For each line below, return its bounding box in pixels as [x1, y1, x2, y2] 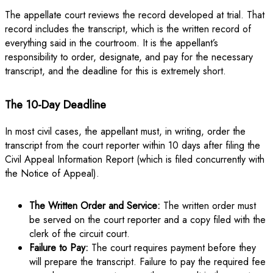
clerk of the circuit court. [29, 227, 130, 241]
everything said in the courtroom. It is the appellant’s [5, 36, 218, 51]
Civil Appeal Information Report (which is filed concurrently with [5, 152, 264, 167]
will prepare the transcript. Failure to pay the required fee [29, 255, 266, 269]
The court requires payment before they [88, 241, 256, 255]
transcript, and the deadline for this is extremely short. [5, 64, 226, 79]
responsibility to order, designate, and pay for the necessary [5, 50, 253, 65]
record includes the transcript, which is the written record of [5, 22, 251, 37]
